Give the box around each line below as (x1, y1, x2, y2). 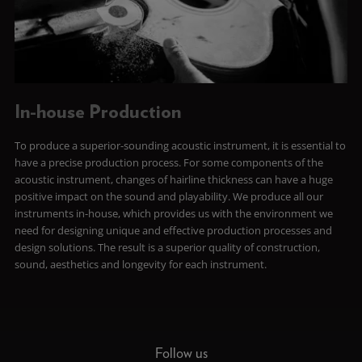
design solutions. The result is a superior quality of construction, (14, 240, 320, 255)
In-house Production (14, 102, 181, 122)
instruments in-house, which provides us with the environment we (14, 206, 333, 221)
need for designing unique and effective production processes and (14, 223, 332, 238)
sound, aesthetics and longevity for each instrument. (14, 257, 267, 272)
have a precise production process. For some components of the (14, 155, 323, 170)
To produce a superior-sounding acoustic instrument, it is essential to (14, 138, 346, 154)
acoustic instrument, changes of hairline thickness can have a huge (14, 172, 333, 187)
